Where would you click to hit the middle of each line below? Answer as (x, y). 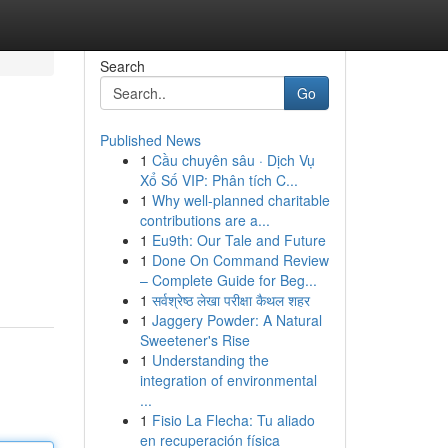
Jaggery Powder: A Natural (236, 320)
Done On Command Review (240, 260)
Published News (150, 140)
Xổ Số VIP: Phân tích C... (218, 180)
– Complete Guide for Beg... (228, 280)
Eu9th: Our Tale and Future (238, 240)
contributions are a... (204, 220)
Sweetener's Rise (194, 340)
